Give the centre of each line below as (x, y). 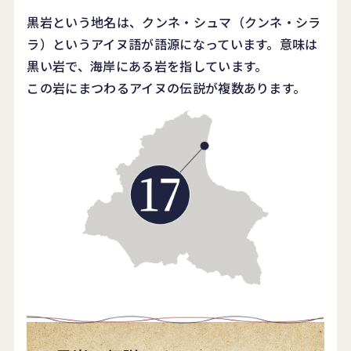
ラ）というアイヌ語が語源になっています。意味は (172, 43)
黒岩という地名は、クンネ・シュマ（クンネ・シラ (174, 22)
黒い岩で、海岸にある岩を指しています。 (147, 65)
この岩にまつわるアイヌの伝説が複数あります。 (166, 87)
